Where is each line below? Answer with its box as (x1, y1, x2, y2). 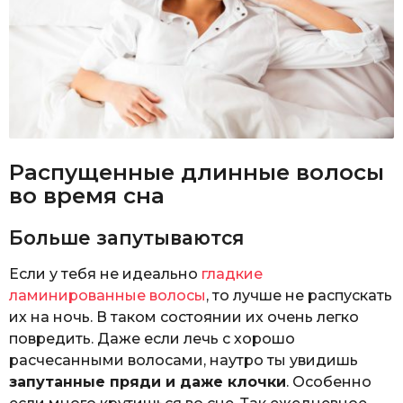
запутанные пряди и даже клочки (9, 372, 286, 390)
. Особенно (286, 372, 372, 390)
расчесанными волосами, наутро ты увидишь (9, 351, 358, 369)
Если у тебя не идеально (9, 264, 201, 282)
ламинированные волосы (9, 286, 206, 304)
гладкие (201, 264, 263, 282)
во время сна (9, 182, 165, 210)
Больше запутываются (9, 227, 244, 250)
